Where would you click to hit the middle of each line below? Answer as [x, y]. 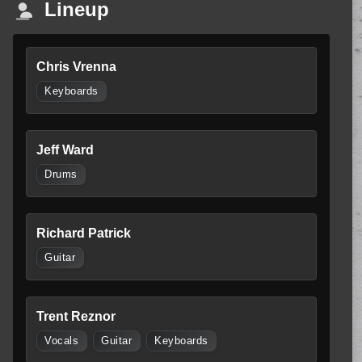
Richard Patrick [84, 233]
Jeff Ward [65, 149]
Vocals [62, 341]
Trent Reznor [76, 317]
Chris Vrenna [76, 66]
